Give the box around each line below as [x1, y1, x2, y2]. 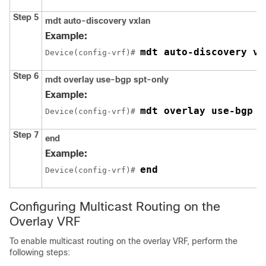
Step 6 [13, 71, 39, 81]
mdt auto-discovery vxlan [45, 16, 150, 26]
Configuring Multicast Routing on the [9, 199, 220, 214]
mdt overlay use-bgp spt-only [45, 75, 169, 85]
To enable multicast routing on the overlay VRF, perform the [9, 236, 237, 246]
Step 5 [13, 12, 39, 23]
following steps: [9, 248, 70, 258]
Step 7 [13, 130, 39, 140]
